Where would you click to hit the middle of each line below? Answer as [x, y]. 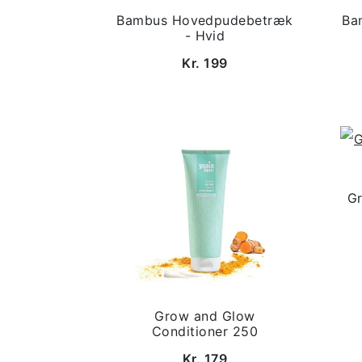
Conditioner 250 [205, 331]
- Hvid [205, 36]
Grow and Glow [205, 316]
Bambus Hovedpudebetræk [205, 20]
